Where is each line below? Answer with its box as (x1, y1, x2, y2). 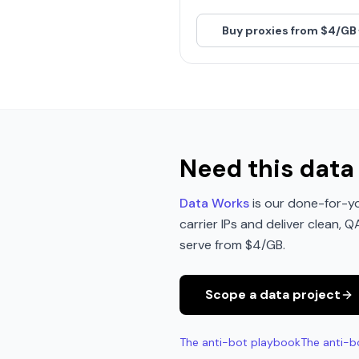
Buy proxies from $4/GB (222, 23, 357, 38)
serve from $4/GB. (179, 236, 285, 253)
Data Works (179, 195, 249, 212)
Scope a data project (205, 286, 341, 303)
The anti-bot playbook (179, 335, 301, 349)
